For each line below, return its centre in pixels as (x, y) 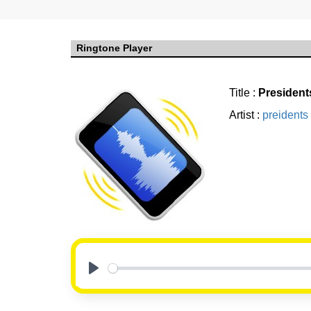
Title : (244, 93)
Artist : (246, 115)
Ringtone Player (114, 48)
